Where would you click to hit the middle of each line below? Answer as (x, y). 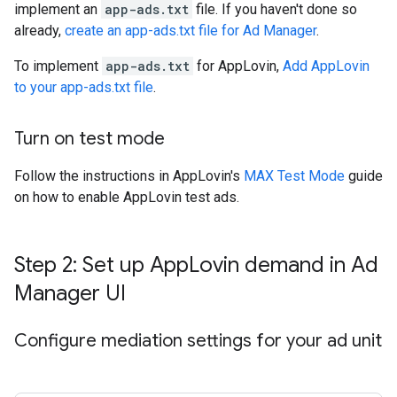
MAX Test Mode (294, 176)
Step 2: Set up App (101, 265)
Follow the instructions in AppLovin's (129, 176)
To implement (58, 66)
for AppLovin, (238, 66)
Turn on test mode (90, 139)
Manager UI (70, 294)
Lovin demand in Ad (284, 265)
